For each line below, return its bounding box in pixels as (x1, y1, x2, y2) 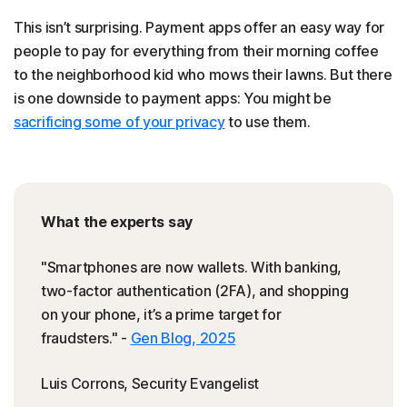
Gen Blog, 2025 (130, 329, 236, 347)
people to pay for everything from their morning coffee (14, 42, 379, 60)
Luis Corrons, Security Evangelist (41, 374, 260, 392)
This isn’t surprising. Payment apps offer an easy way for (14, 18, 384, 36)
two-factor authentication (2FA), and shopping (41, 282, 349, 300)
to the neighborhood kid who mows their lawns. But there (14, 65, 392, 84)
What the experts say (41, 213, 193, 231)
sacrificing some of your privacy (14, 113, 225, 131)
